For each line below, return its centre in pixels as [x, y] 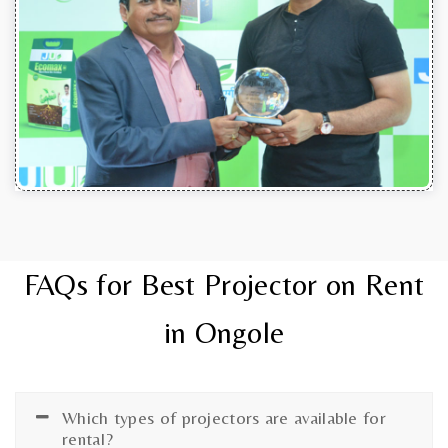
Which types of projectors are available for [224, 417]
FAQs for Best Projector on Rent [224, 284]
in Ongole [224, 332]
